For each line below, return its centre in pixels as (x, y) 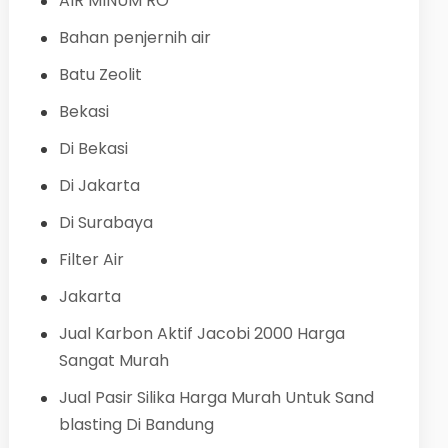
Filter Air (91, 259)
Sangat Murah (113, 360)
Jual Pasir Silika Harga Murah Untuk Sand (216, 397)
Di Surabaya (105, 222)
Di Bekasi (93, 148)
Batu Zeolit (100, 74)
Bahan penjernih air (134, 37)
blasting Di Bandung (136, 424)
